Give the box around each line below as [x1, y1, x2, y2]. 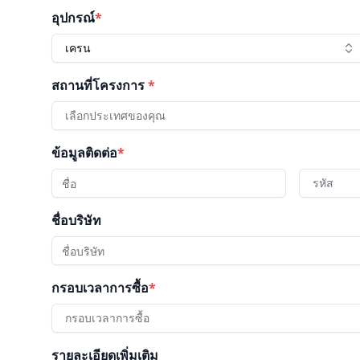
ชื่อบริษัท [51, 211, 101, 229]
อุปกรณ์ [51, 9, 95, 27]
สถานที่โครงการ [51, 76, 145, 94]
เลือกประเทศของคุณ [65, 108, 166, 123]
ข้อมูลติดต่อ [51, 144, 117, 162]
